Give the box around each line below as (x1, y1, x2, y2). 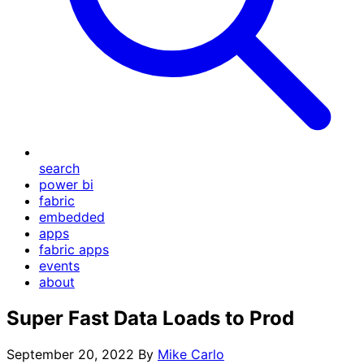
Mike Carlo (158, 345, 224, 362)
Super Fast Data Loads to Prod (6, 305, 294, 330)
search (39, 160, 80, 176)
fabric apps (39, 241, 109, 258)
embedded (39, 209, 105, 225)
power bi (39, 176, 93, 193)
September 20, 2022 (6, 345, 134, 362)
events (39, 258, 80, 274)
